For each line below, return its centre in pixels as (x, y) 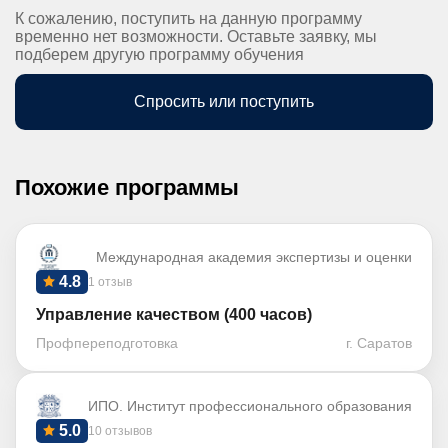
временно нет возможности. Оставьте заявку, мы (196, 36)
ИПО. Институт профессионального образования (250, 406)
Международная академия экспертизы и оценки (254, 257)
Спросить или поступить (224, 101)
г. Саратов (379, 343)
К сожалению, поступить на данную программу (188, 18)
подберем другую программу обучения (159, 54)
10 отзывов (120, 431)
